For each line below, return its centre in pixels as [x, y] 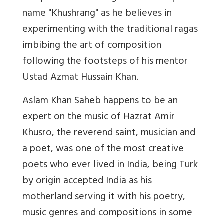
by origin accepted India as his [87, 181]
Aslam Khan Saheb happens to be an [100, 101]
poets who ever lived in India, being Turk [110, 165]
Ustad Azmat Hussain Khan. [80, 78]
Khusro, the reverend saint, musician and [109, 133]
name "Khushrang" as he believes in [97, 14]
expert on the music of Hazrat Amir [99, 117]
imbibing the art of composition [92, 46]
